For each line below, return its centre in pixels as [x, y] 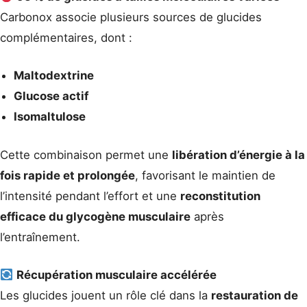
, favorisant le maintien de [205, 175]
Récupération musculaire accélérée [117, 274]
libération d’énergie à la [238, 155]
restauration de [255, 295]
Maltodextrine [54, 76]
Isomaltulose [50, 117]
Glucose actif [51, 96]
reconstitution [220, 196]
